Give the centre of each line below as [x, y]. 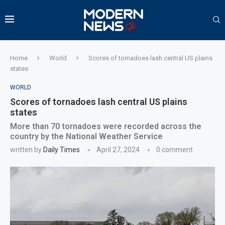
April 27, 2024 [118, 149]
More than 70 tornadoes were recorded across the [106, 126]
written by [27, 149]
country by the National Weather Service [86, 136]
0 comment [175, 149]
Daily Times [62, 149]
